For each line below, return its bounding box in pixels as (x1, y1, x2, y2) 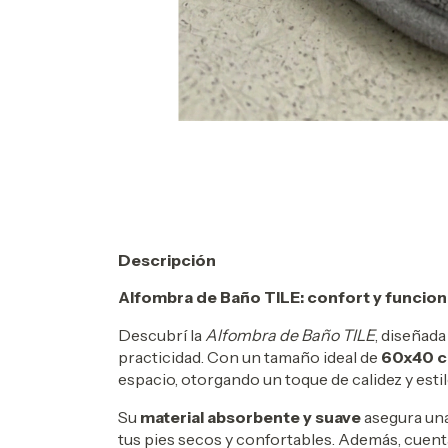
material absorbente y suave (140, 407, 361, 428)
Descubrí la (118, 325, 205, 346)
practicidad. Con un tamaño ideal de (118, 347, 381, 368)
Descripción (118, 250, 216, 271)
